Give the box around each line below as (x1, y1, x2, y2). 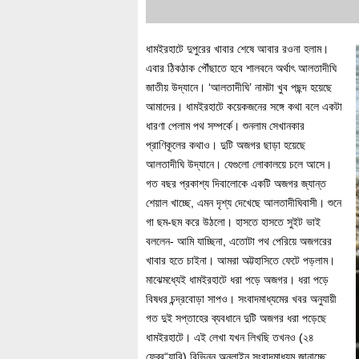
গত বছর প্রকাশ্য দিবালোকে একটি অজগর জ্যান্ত (146, 177, 326, 190)
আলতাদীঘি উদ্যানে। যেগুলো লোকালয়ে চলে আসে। (146, 158, 332, 171)
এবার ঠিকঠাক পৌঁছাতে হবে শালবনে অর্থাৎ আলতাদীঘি (146, 62, 337, 75)
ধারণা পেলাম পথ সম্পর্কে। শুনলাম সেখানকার (146, 119, 305, 132)
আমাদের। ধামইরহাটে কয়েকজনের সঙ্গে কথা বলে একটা (146, 100, 342, 113)
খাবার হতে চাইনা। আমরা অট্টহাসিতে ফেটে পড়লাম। (146, 254, 335, 267)
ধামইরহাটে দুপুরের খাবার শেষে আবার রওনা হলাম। (146, 42, 329, 55)
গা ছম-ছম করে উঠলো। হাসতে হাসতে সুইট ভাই (146, 216, 321, 228)
